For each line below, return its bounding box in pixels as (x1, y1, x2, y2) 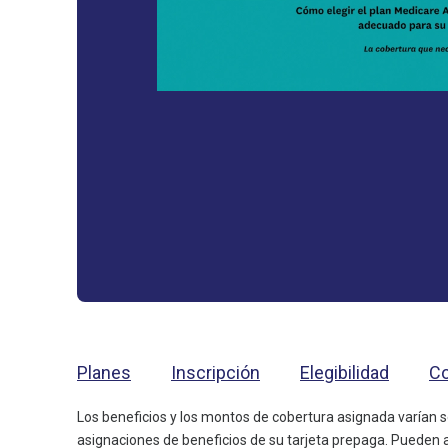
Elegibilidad (300, 362, 389, 383)
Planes (77, 362, 131, 383)
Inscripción (171, 362, 260, 383)
